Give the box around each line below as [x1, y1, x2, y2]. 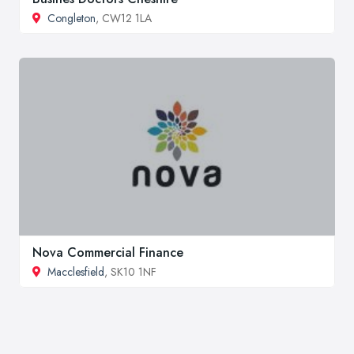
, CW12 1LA [96, 10, 152, 27]
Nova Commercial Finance [32, 243, 183, 262]
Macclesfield [47, 263, 104, 280]
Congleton [47, 10, 96, 27]
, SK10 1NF [104, 263, 156, 280]
